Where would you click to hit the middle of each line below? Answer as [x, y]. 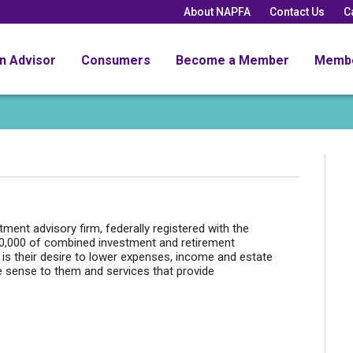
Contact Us [297, 11]
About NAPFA [217, 11]
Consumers [116, 60]
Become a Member [232, 60]
